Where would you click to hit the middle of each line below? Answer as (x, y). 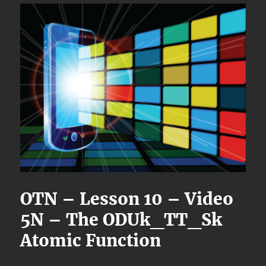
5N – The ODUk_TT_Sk (121, 220)
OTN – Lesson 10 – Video (127, 199)
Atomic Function (91, 241)
